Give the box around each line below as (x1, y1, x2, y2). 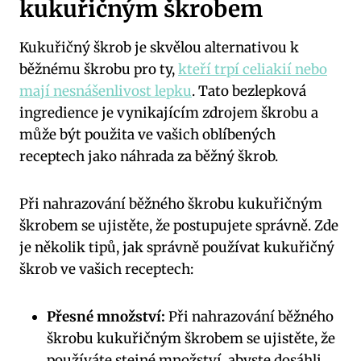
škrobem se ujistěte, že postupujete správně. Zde (19, 217, 338, 235)
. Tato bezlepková (192, 82, 306, 101)
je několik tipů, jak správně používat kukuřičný (19, 239, 334, 257)
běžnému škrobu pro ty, (19, 60, 178, 79)
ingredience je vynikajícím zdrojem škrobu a (19, 104, 318, 122)
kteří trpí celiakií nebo (178, 60, 327, 79)
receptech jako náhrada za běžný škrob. (19, 147, 278, 166)
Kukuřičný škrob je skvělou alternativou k (19, 39, 299, 57)
